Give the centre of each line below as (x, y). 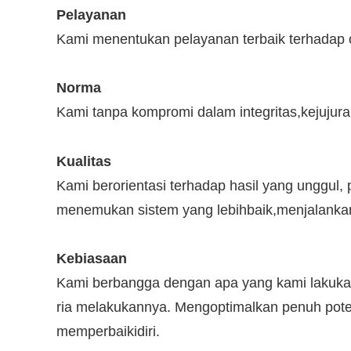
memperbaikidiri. (108, 332)
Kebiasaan (92, 259)
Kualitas (84, 161)
